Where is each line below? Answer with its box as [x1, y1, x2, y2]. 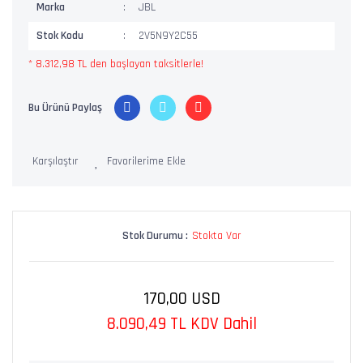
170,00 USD [143, 288, 220, 310]
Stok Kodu [36, 28, 83, 43]
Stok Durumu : [122, 228, 188, 243]
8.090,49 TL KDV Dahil [106, 313, 257, 335]
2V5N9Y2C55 [139, 28, 199, 43]
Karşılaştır [32, 154, 79, 169]
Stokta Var [191, 228, 241, 243]
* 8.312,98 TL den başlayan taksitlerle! [28, 57, 203, 71]
